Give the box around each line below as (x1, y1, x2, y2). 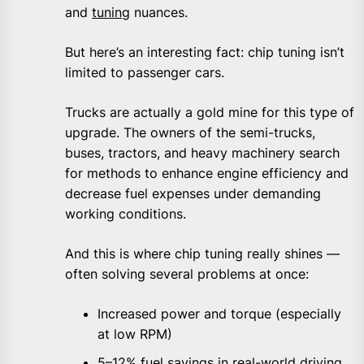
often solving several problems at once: (65, 265, 309, 282)
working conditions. (65, 205, 186, 222)
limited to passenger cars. (65, 63, 224, 80)
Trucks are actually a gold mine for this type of (65, 103, 354, 120)
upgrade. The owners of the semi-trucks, (65, 123, 315, 141)
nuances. (130, 3, 188, 20)
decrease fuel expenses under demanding (65, 184, 321, 201)
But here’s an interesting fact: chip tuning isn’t (65, 43, 344, 60)
